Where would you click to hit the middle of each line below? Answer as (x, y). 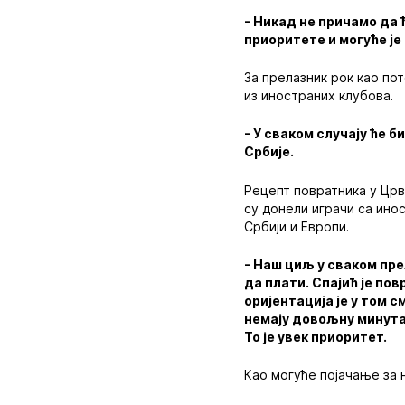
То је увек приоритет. (316, 336)
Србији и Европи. (297, 226)
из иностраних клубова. (319, 95)
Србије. (269, 152)
